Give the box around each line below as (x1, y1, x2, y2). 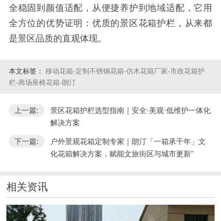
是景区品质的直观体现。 (8, 34, 107, 44)
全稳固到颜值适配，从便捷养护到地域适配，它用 (8, 3, 213, 13)
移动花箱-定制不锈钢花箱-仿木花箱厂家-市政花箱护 (45, 67, 205, 75)
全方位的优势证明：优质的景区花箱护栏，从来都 (8, 18, 213, 29)
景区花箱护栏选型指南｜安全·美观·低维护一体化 (50, 106, 211, 114)
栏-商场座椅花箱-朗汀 (8, 78, 76, 86)
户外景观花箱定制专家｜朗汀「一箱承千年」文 (50, 137, 206, 146)
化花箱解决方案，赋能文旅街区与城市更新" (50, 149, 193, 158)
